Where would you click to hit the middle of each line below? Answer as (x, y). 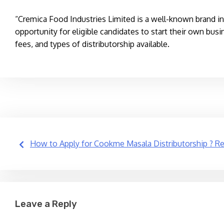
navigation (55, 170)
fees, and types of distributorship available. (92, 44)
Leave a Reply (46, 204)
